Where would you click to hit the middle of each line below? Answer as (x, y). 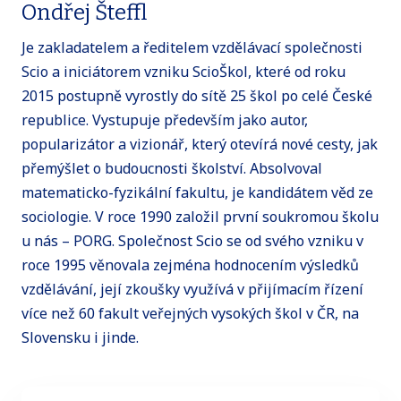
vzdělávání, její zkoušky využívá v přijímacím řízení (192, 289)
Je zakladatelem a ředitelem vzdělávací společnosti (192, 47)
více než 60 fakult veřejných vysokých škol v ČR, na (190, 313)
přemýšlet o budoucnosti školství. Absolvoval (172, 168)
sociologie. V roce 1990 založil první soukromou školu (200, 216)
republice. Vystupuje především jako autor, (165, 119)
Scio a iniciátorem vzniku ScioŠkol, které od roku (183, 71)
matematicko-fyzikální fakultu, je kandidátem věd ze (197, 192)
